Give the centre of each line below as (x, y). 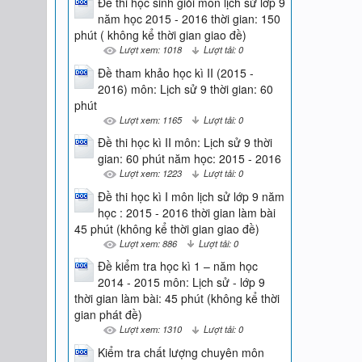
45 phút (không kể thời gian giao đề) (166, 228)
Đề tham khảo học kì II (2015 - (175, 72)
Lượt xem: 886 (148, 243)
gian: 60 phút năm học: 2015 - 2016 (189, 159)
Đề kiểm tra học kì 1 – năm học (177, 266)
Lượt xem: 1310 (150, 329)
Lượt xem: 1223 (150, 173)
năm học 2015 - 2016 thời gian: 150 (189, 19)
